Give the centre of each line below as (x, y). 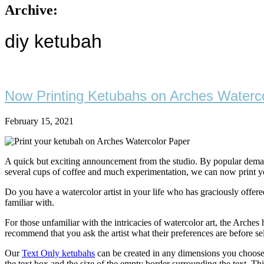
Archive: (31, 10)
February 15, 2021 (39, 121)
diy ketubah (53, 42)
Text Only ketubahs (58, 253)
